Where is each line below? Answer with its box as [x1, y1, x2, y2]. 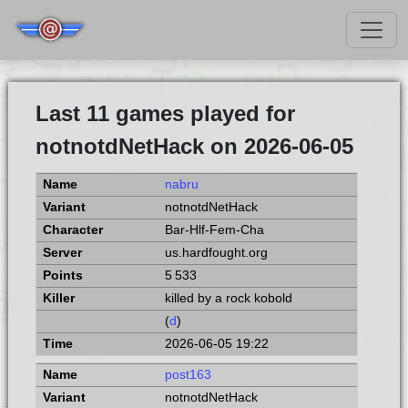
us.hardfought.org [164, 246, 268, 260]
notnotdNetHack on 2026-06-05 [35, 134, 353, 158]
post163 [164, 367, 211, 382]
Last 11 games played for [35, 101, 295, 126]
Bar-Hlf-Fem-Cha [164, 223, 264, 237]
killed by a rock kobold [164, 291, 292, 305]
